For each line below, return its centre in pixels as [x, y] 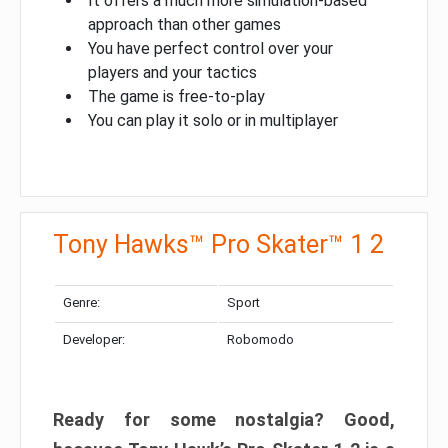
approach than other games [184, 24]
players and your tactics [172, 72]
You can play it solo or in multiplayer [213, 120]
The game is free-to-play [176, 96]
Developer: [94, 339]
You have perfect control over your [210, 48]
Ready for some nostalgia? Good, [224, 419]
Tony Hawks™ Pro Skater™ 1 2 [218, 244]
